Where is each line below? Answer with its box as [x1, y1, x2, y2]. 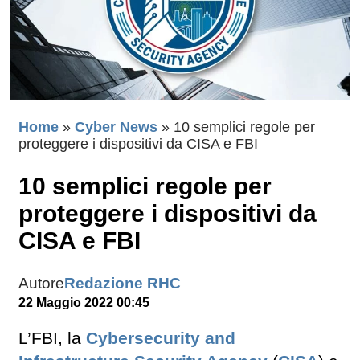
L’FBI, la [18, 329, 86, 349]
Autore [18, 275, 64, 292]
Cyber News [75, 119, 157, 136]
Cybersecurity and [86, 329, 235, 349]
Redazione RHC [64, 275, 181, 292]
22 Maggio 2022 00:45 [18, 296, 149, 310]
